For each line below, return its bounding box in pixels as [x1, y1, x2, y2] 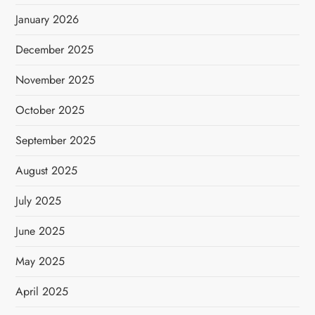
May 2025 [15, 253, 65, 269]
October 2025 [15, 102, 85, 118]
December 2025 [15, 41, 94, 58]
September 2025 [15, 132, 96, 148]
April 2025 [15, 283, 69, 300]
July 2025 [15, 193, 62, 209]
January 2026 [15, 11, 79, 27]
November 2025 [15, 72, 95, 88]
